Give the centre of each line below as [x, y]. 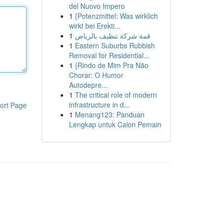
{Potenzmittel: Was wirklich [116, 16]
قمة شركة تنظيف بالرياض [112, 36]
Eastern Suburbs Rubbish [115, 45]
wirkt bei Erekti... [94, 26]
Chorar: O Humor [96, 75]
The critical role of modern [116, 95]
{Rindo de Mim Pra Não [111, 65]
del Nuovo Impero [97, 6]
